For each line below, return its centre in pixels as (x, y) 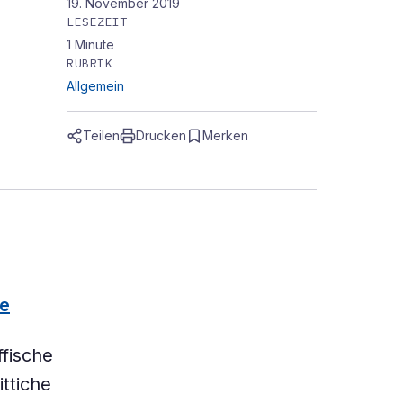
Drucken (161, 135)
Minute (94, 45)
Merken (225, 135)
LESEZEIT (98, 22)
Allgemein (95, 86)
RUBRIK (90, 63)
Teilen (101, 135)
